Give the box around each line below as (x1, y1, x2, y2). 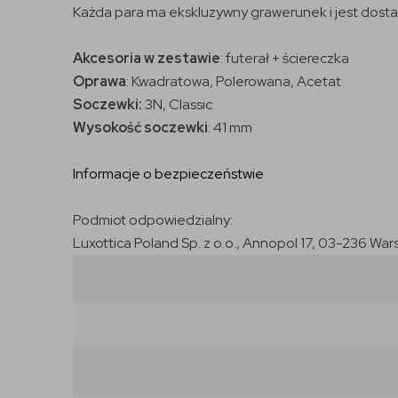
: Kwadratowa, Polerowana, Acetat (126, 71, 341, 91)
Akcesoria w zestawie (73, 48, 220, 68)
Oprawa (73, 71, 126, 91)
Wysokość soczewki (73, 117, 208, 137)
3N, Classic (145, 94, 212, 114)
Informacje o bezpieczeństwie (73, 163, 264, 183)
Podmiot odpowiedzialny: (73, 210, 233, 229)
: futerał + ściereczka (220, 48, 349, 68)
